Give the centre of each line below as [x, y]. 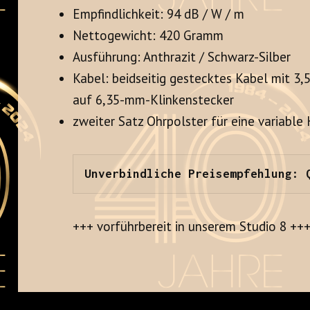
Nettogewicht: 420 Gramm [148, 36]
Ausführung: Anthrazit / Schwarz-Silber [182, 57]
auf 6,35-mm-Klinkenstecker [154, 100]
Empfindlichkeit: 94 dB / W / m [159, 14]
